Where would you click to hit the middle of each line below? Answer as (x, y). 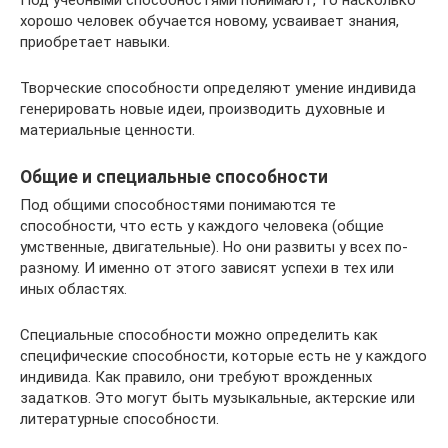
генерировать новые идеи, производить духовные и (202, 109)
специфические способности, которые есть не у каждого (223, 356)
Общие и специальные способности (174, 176)
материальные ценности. (107, 130)
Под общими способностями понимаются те (178, 205)
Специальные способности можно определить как (199, 335)
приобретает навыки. (95, 42)
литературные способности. (119, 419)
